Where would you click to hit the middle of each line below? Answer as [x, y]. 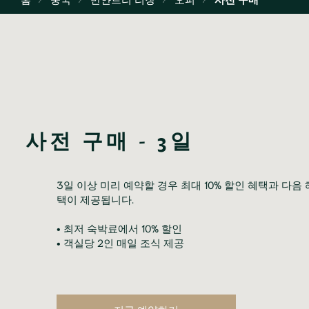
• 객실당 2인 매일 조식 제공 [120, 242]
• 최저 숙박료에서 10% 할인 [119, 228]
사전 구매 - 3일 [110, 140]
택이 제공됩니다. [95, 199]
